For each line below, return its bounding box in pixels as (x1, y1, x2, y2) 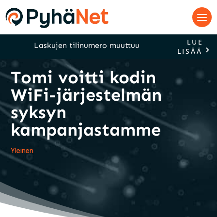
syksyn (11, 102, 67, 123)
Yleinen (11, 146, 34, 155)
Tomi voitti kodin (11, 67, 156, 88)
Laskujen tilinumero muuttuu (33, 41, 139, 50)
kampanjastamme (11, 119, 161, 140)
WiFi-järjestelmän (11, 84, 162, 105)
